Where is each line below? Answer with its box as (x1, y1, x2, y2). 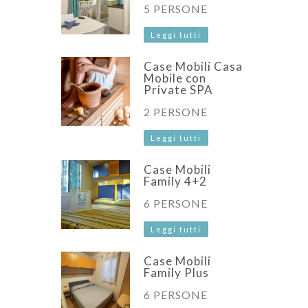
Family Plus (144, 265, 209, 280)
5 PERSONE (144, 1, 208, 15)
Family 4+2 (144, 173, 207, 188)
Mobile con (144, 70, 206, 85)
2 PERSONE (144, 104, 208, 118)
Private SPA (144, 82, 213, 97)
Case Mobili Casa (144, 58, 243, 74)
